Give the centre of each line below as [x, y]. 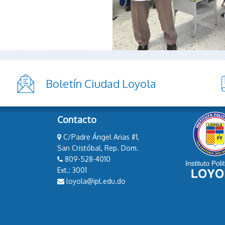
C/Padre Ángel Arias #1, [100, 137]
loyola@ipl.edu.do [95, 181]
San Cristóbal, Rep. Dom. [98, 148]
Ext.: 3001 [72, 170]
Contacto [77, 120]
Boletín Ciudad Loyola [101, 84]
